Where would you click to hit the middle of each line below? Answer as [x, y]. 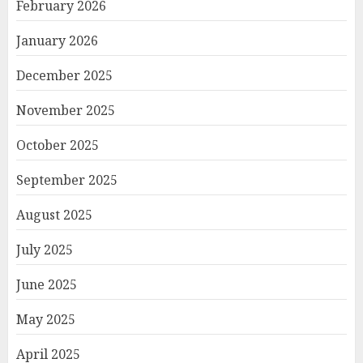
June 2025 [47, 285]
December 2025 [64, 76]
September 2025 [67, 180]
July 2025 [45, 250]
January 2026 [57, 41]
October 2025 [58, 145]
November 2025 [66, 111]
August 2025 [54, 215]
